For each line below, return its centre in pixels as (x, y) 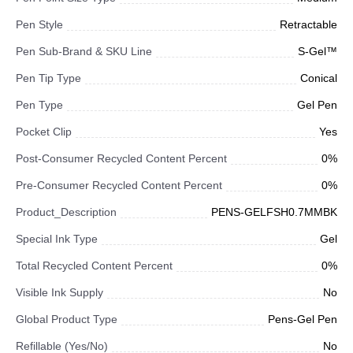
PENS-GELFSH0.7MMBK (274, 212)
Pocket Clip (44, 132)
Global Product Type (67, 319)
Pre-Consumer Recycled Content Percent (119, 185)
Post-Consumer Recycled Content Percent (121, 158)
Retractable (308, 24)
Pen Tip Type (48, 78)
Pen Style (39, 24)
